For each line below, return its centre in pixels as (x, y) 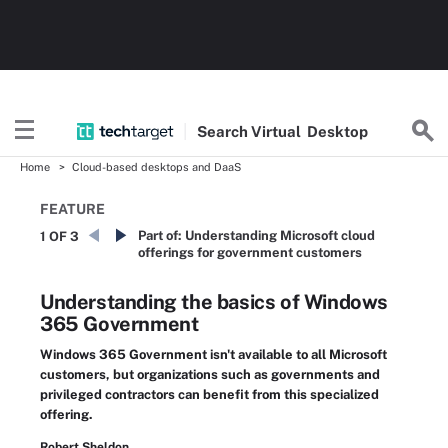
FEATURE (72, 209)
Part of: (160, 235)
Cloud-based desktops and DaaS (156, 167)
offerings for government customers (250, 252)
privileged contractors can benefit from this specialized (209, 394)
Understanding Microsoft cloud (280, 235)
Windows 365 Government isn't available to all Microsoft (213, 354)
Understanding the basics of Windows (214, 302)
